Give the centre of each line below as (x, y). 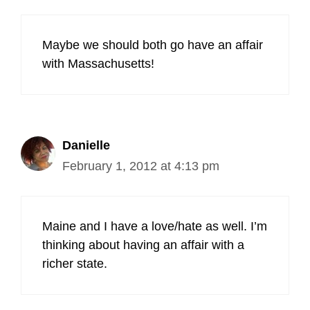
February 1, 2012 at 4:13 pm (141, 166)
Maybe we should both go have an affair (153, 45)
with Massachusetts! (98, 64)
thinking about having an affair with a (143, 245)
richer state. (75, 264)
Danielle (86, 145)
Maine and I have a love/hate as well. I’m (155, 226)
